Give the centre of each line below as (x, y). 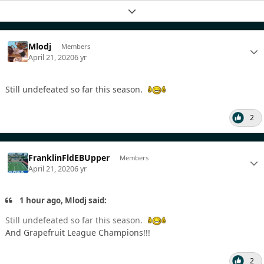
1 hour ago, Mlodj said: (62, 200)
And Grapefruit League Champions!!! (78, 232)
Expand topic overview (171, 11)
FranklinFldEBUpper (69, 158)
